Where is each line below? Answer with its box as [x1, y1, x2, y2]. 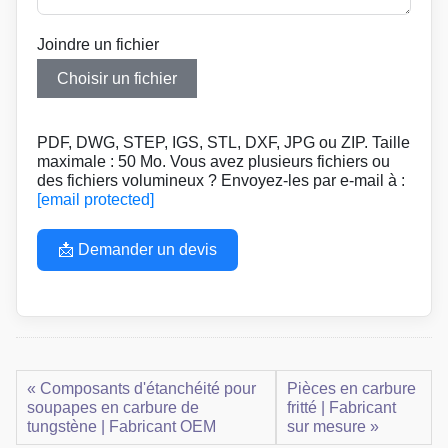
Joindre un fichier [37, 36, 159, 54]
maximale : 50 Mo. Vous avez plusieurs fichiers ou [37, 153, 390, 171]
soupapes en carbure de [27, 399, 199, 417]
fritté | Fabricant [286, 399, 396, 417]
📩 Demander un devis [58, 241, 217, 259]
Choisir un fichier [57, 70, 177, 88]
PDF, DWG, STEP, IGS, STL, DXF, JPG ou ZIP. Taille [37, 134, 410, 152]
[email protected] [37, 191, 154, 209]
